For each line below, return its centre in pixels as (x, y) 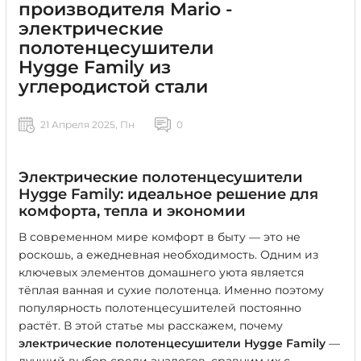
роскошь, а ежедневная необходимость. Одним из (168, 255)
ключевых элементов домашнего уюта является (161, 272)
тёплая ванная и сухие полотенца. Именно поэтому (171, 290)
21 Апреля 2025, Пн (87, 124)
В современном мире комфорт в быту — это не (160, 237)
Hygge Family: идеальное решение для (168, 194)
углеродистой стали (113, 87)
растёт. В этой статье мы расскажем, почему (151, 326)
